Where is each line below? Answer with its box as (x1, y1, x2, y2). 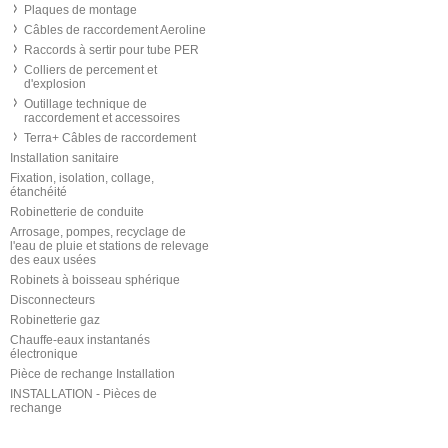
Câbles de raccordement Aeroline (24, 23, 206, 37)
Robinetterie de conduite (10, 205, 144, 219)
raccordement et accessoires (24, 111, 180, 125)
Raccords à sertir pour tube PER (24, 43, 199, 57)
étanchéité (10, 185, 67, 199)
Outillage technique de (24, 97, 147, 111)
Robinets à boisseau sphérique (10, 273, 180, 287)
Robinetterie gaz (10, 313, 100, 327)
